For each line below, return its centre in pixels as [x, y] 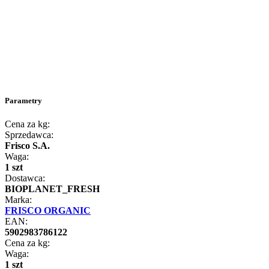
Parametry [23, 100]
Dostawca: [25, 178]
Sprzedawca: [29, 135]
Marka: [18, 200]
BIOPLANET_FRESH [52, 189]
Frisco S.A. [27, 146]
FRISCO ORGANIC [48, 210]
